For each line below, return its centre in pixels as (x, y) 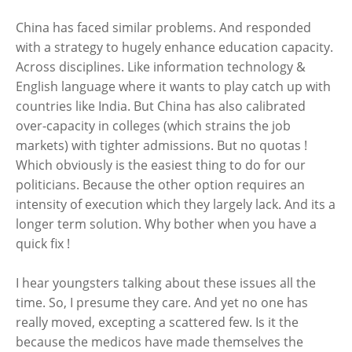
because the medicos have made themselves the (159, 342)
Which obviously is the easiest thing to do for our (161, 165)
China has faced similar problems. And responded (163, 27)
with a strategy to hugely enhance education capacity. (174, 47)
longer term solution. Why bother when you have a (166, 224)
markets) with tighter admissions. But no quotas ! (161, 145)
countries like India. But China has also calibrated (161, 106)
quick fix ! (43, 244)
